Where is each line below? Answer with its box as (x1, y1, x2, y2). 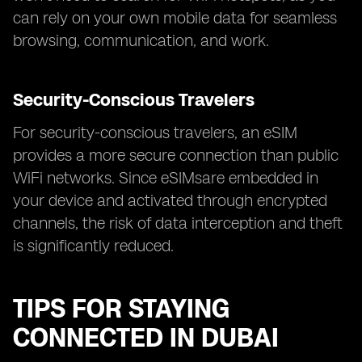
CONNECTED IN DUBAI (13, 322, 279, 353)
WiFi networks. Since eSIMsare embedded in (13, 168, 318, 187)
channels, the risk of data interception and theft (13, 213, 343, 233)
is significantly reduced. (13, 236, 174, 255)
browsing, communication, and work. (13, 31, 269, 50)
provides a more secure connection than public (13, 145, 339, 165)
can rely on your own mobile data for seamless (13, 8, 337, 27)
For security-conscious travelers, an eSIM (13, 123, 297, 142)
